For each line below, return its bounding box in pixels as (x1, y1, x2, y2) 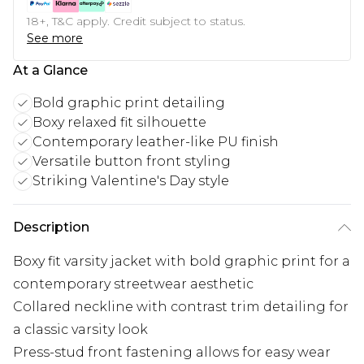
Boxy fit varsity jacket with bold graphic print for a (13, 253, 350, 269)
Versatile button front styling (32, 153, 231, 169)
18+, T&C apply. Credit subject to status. (27, 13, 245, 28)
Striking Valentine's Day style (32, 172, 229, 188)
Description (13, 219, 89, 235)
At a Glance (13, 62, 88, 78)
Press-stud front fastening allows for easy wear (13, 344, 331, 360)
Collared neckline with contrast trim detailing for (13, 298, 349, 314)
